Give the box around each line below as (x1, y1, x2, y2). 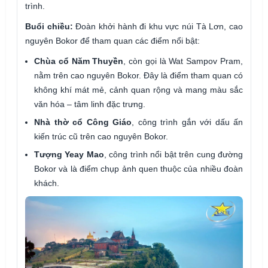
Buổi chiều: (25, 22, 73, 32)
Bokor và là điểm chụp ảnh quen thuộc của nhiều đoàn (34, 164, 243, 174)
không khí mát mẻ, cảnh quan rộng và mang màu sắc (34, 85, 243, 95)
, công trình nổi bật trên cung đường (103, 150, 243, 160)
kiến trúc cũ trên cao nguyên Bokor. (34, 132, 168, 142)
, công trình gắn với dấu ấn (132, 117, 243, 127)
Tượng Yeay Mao (34, 150, 104, 160)
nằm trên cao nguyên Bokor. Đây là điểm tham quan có (34, 71, 243, 81)
